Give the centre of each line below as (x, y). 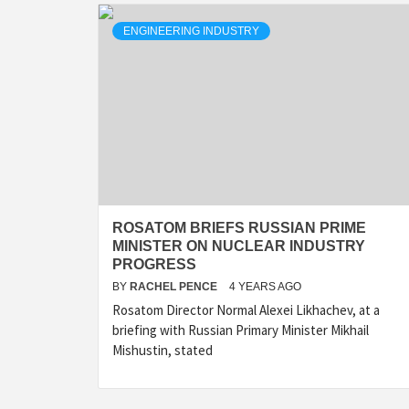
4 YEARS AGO (265, 287)
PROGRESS (154, 264)
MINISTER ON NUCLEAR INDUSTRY (239, 246)
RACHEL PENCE (175, 287)
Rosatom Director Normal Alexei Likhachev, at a (246, 310)
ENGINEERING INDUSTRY (191, 31)
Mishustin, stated (163, 350)
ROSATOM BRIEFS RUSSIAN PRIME (239, 228)
